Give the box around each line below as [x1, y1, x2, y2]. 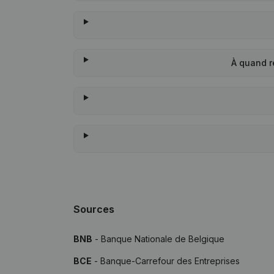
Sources [73, 203, 114, 215]
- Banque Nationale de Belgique [92, 234, 224, 244]
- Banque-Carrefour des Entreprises [92, 256, 240, 266]
